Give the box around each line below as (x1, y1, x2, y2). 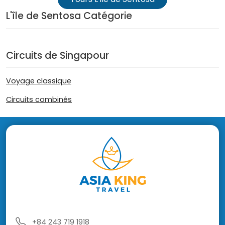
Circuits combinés (6, 94, 72, 105)
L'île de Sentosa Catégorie (6, 9, 132, 23)
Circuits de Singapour (6, 48, 109, 62)
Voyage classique (6, 76, 71, 86)
